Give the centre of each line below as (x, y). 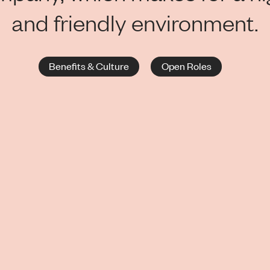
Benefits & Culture (89, 66)
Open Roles (186, 66)
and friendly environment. (135, 22)
